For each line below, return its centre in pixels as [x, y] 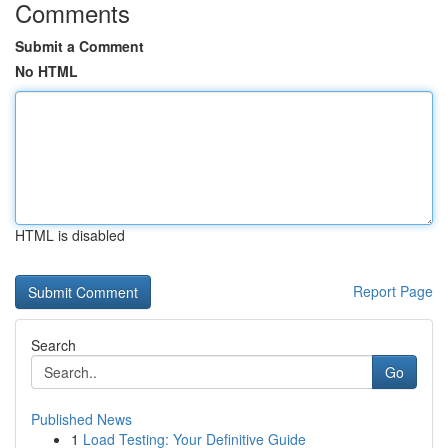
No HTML [46, 71]
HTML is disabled [70, 235]
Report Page [393, 291]
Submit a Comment [79, 46]
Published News [81, 419]
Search [53, 345]
